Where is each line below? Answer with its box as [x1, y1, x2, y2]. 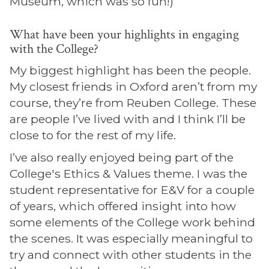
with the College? [10, 40, 98, 58]
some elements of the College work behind [10, 215, 255, 229]
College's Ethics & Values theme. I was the [10, 166, 247, 181]
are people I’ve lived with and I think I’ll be [10, 112, 246, 126]
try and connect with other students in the [10, 247, 252, 262]
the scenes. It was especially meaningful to [10, 231, 253, 246]
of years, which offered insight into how [10, 199, 236, 213]
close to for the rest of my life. [10, 128, 176, 142]
